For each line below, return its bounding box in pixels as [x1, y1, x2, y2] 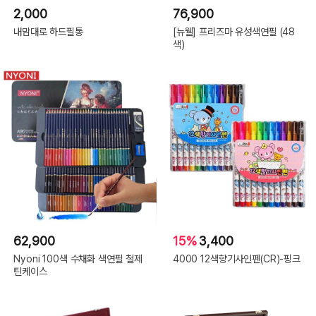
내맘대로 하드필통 [13, 25, 83, 37]
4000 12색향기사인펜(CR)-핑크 [172, 252, 301, 265]
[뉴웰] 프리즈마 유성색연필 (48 [172, 25, 296, 37]
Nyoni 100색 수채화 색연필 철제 [13, 252, 143, 265]
